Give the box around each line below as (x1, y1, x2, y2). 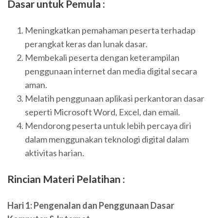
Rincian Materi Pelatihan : (7, 172, 125, 185)
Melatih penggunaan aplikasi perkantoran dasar (25, 92, 204, 104)
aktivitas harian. (25, 147, 84, 158)
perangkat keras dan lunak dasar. (25, 38, 147, 49)
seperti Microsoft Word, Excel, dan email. (25, 106, 180, 117)
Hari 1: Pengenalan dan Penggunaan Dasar (7, 200, 174, 211)
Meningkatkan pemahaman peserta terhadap (25, 24, 196, 36)
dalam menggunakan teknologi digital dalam (25, 133, 189, 145)
